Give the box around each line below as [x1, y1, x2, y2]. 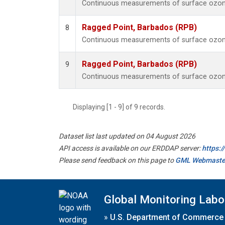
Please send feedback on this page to [59, 156, 175, 165]
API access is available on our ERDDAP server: [59, 144, 202, 153]
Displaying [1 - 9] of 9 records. [73, 103, 171, 111]
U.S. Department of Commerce [110, 212, 223, 222]
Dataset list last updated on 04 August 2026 [59, 132, 195, 141]
